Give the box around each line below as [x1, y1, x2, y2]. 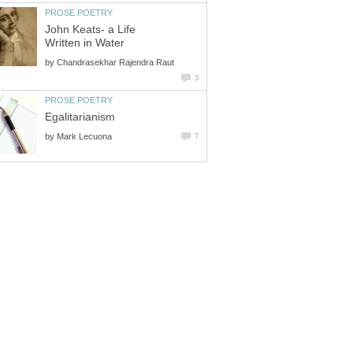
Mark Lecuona [57, 131, 112, 141]
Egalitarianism [45, 110, 115, 123]
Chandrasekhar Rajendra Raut [57, 57, 174, 67]
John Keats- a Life [45, 23, 136, 35]
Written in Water [45, 36, 124, 49]
